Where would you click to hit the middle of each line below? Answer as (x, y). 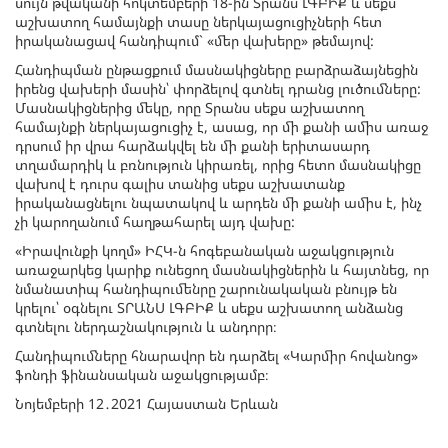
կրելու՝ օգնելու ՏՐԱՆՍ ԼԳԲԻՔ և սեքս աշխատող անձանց (209, 307)
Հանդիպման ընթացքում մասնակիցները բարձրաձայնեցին (216, 69)
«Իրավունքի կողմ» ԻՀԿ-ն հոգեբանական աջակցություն (204, 250)
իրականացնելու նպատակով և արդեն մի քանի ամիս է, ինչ (218, 202)
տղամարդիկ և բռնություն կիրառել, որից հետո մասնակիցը (218, 164)
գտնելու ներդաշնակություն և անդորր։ (146, 326)
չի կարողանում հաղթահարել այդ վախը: (155, 221)
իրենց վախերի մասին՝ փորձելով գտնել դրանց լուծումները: (218, 88)
